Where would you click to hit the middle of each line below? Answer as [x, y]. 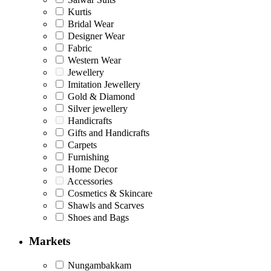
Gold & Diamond [100, 96]
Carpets [81, 145]
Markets [50, 241]
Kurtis [78, 11]
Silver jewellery [96, 108]
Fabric [79, 48]
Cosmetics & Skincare [109, 193]
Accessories [89, 181]
